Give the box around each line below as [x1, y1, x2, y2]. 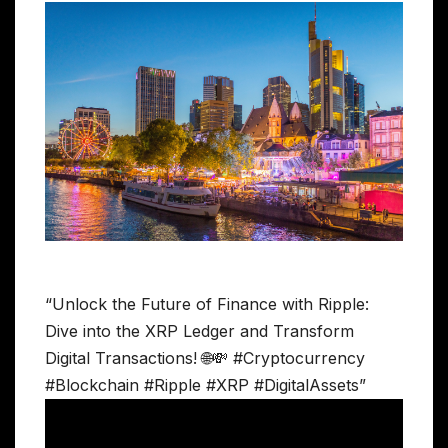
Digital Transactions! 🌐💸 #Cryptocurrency [45, 347, 365, 368]
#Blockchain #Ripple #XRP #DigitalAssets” [45, 374, 366, 395]
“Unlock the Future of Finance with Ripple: [45, 293, 369, 314]
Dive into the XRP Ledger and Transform [45, 320, 354, 341]
